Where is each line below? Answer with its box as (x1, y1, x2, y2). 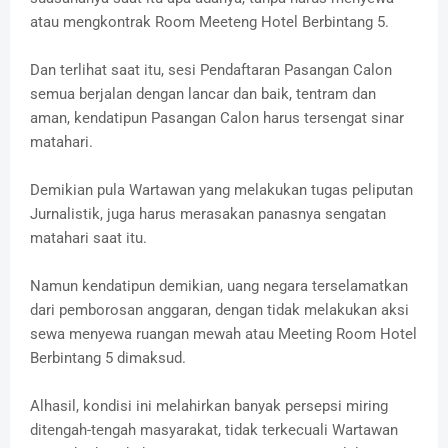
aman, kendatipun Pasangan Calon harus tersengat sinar (30, 109, 404, 128)
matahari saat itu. (30, 229, 147, 248)
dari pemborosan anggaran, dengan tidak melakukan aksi (30, 301, 409, 320)
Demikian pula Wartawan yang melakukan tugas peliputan (30, 181, 413, 200)
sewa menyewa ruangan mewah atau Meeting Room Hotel (30, 325, 417, 344)
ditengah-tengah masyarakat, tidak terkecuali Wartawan (30, 421, 398, 440)
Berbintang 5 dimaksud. (30, 349, 186, 368)
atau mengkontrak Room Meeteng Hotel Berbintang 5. (30, 13, 389, 32)
